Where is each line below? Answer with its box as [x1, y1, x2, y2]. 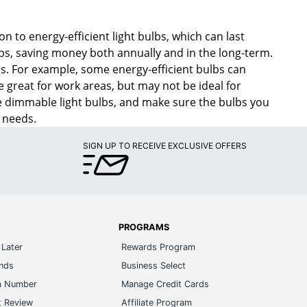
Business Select [121, 260, 186, 271]
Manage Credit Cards [121, 279, 209, 290]
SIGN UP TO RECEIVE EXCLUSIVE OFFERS [83, 140, 247, 151]
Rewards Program [121, 242, 195, 253]
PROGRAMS [118, 222, 169, 233]
